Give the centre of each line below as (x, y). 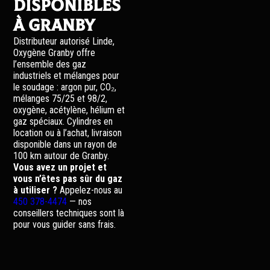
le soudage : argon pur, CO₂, (65, 87)
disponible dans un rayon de (65, 144)
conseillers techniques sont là (69, 213)
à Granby (54, 26)
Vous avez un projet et (60, 167)
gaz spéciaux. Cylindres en (63, 121)
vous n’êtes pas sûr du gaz (68, 179)
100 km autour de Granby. (61, 156)
